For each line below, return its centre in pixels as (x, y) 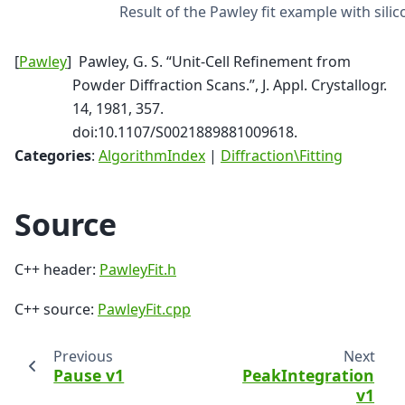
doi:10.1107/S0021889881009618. (185, 132)
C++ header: (57, 270)
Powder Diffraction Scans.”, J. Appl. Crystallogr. (230, 85)
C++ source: (56, 310)
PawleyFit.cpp (144, 310)
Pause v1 (89, 375)
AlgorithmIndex (152, 156)
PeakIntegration (309, 375)
